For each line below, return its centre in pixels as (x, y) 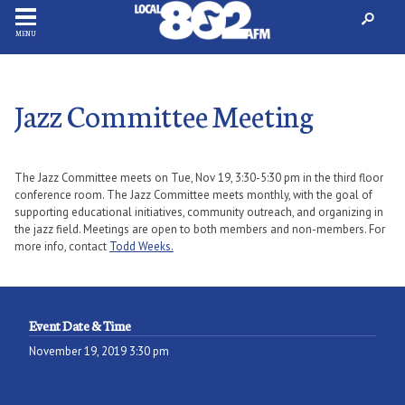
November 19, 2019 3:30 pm (99, 352)
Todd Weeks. (141, 247)
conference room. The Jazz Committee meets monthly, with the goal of (193, 195)
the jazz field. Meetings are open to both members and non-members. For (200, 230)
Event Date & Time (80, 326)
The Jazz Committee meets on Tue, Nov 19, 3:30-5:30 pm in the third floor (199, 178)
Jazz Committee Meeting (164, 115)
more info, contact (62, 247)
